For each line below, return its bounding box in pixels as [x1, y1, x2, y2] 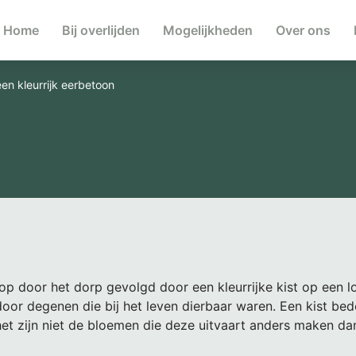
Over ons [276, 22, 331, 38]
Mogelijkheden [163, 22, 253, 38]
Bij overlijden [62, 22, 141, 38]
